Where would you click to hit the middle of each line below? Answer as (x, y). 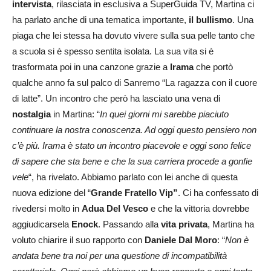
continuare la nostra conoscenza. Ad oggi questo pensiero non (134, 129)
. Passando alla (129, 224)
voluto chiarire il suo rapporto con (78, 240)
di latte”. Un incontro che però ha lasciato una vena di (116, 98)
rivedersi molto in (47, 208)
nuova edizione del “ (51, 192)
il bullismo (211, 19)
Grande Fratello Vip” (134, 192)
